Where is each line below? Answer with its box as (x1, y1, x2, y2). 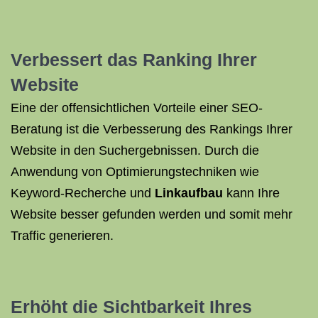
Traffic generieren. (11, 229, 114, 243)
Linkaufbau (155, 186, 223, 200)
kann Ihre (223, 186, 280, 200)
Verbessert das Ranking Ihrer (11, 50, 257, 70)
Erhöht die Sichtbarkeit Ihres (11, 297, 252, 317)
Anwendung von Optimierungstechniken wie (11, 165, 259, 179)
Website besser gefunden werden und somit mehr (11, 207, 292, 221)
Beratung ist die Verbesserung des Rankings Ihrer (11, 122, 292, 136)
